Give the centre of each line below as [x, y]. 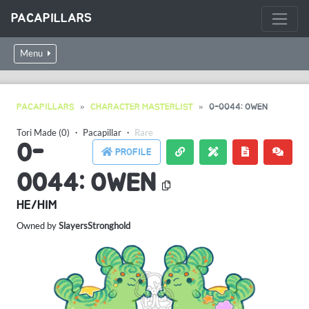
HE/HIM [37, 206]
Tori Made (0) [43, 132]
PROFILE [132, 152]
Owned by [38, 226]
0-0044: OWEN [238, 107]
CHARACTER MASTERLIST [142, 107]
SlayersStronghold [94, 226]
